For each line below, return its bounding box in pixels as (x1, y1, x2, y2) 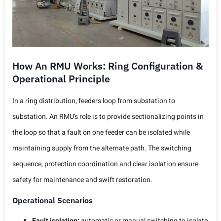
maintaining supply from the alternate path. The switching (12, 143, 191, 154)
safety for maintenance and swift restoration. (12, 175, 152, 185)
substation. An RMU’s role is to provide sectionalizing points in (12, 111, 204, 122)
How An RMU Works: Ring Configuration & (12, 59, 203, 73)
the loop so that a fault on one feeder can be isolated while (12, 127, 190, 138)
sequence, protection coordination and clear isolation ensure (12, 159, 198, 170)
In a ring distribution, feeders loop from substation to (12, 96, 175, 107)
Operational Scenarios (12, 195, 93, 205)
